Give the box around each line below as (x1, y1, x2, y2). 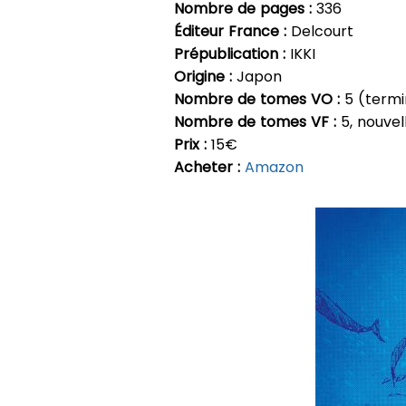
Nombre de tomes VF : (174, 111, 336, 132)
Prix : (174, 133, 207, 155)
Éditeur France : (174, 20, 286, 42)
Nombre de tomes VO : (174, 88, 340, 110)
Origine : (174, 65, 232, 87)
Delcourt (286, 20, 353, 42)
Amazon (245, 156, 304, 178)
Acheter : (174, 156, 245, 178)
